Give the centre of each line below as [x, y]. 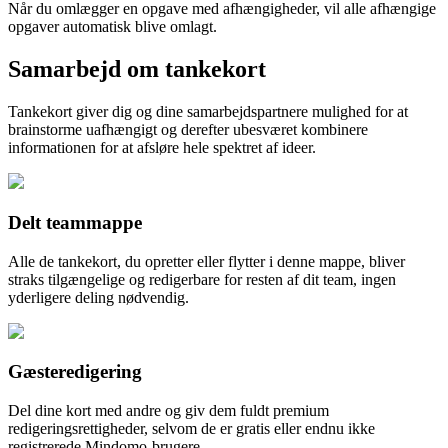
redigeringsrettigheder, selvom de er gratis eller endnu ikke [191, 429]
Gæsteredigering [75, 372]
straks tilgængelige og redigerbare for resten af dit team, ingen [202, 279]
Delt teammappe [75, 222]
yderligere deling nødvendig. [98, 297]
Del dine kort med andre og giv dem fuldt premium [168, 411]
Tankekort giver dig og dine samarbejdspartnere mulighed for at [208, 112]
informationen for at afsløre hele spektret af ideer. [162, 148]
